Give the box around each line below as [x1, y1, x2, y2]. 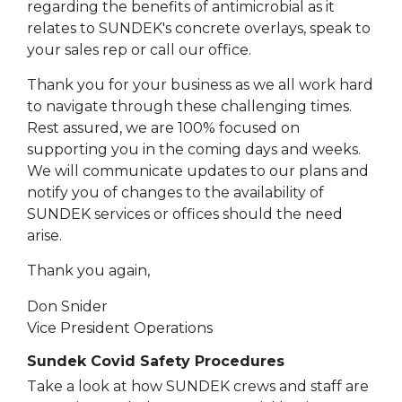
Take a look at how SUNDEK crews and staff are [27, 378, 369, 396]
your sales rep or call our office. [27, 40, 251, 58]
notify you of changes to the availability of [27, 184, 324, 202]
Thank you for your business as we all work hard [27, 76, 373, 94]
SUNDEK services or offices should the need [27, 205, 343, 223]
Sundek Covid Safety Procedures [27, 352, 284, 370]
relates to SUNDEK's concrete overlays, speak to [27, 19, 371, 37]
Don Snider [27, 297, 108, 315]
